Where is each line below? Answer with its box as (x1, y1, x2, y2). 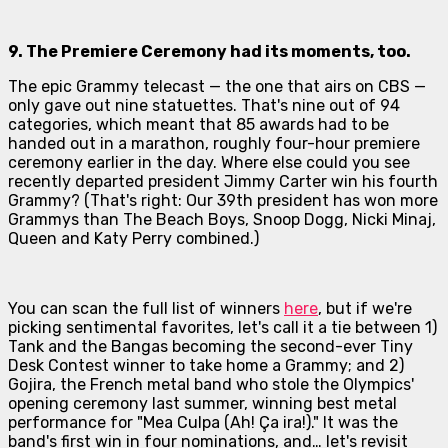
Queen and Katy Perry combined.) (8, 229, 259, 249)
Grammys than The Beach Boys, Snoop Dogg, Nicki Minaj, (8, 210, 436, 230)
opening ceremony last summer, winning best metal (8, 394, 397, 414)
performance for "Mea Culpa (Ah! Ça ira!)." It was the (8, 413, 398, 433)
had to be (314, 115, 389, 135)
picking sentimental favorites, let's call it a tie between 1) (8, 318, 437, 338)
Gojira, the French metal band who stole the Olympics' (8, 375, 414, 395)
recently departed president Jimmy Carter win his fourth (8, 172, 438, 192)
